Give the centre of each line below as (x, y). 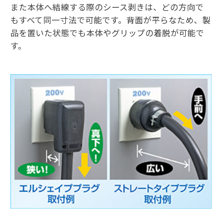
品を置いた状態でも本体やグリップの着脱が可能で (107, 33)
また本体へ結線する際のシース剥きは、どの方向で (107, 7)
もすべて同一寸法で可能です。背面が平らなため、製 (110, 20)
